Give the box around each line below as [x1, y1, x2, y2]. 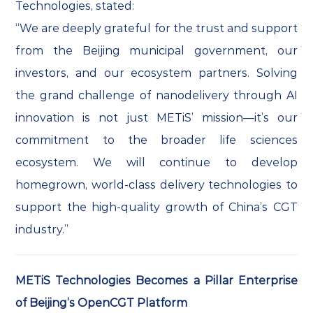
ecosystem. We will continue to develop [15, 156, 298, 170]
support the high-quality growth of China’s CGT [15, 201, 298, 214]
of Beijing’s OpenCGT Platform [15, 296, 188, 310]
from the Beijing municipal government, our [15, 44, 298, 58]
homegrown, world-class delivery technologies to [15, 178, 298, 192]
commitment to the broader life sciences [15, 133, 298, 147]
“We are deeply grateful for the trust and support [15, 22, 298, 36]
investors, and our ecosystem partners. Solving [15, 66, 298, 80]
